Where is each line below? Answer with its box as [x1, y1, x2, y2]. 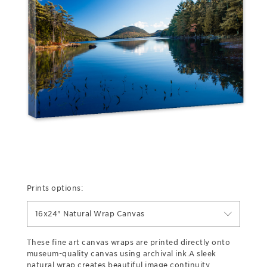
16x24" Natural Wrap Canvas [35, 209, 145, 218]
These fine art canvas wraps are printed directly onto [26, 237, 231, 247]
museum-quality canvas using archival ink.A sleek [26, 249, 216, 258]
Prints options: [26, 183, 83, 193]
